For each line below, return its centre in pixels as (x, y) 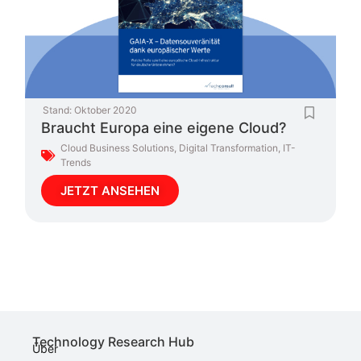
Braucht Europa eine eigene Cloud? (164, 128)
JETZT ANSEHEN (110, 191)
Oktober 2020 (106, 110)
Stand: (58, 110)
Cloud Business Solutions (118, 148)
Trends (76, 163)
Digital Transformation (229, 148)
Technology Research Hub (113, 342)
